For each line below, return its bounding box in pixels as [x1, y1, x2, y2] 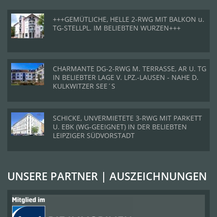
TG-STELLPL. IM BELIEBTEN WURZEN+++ [53, 23, 181, 32]
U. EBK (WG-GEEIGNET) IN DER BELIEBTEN [53, 122, 187, 131]
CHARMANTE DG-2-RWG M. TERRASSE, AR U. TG [53, 64, 206, 73]
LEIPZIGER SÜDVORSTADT [53, 131, 135, 140]
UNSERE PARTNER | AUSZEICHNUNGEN [7, 169, 207, 183]
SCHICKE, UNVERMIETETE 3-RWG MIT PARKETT [53, 113, 202, 123]
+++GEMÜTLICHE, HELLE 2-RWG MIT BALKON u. [53, 15, 204, 24]
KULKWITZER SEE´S [53, 81, 115, 91]
